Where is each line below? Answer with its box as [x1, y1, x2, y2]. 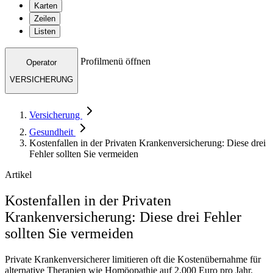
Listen [34, 27, 55, 37]
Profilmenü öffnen [80, 56, 151, 67]
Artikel [5, 169, 32, 180]
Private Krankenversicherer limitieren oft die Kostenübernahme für [5, 254, 261, 265]
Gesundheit [29, 127, 76, 138]
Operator [26, 57, 57, 67]
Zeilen [34, 14, 55, 24]
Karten [34, 1, 57, 11]
